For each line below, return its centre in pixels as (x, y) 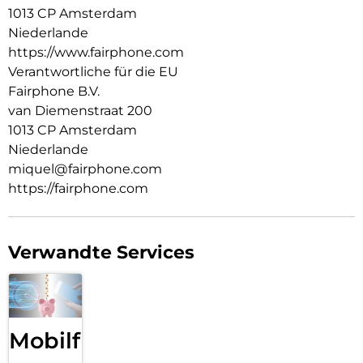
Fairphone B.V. (54, 91)
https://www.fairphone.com (96, 52)
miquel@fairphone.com (85, 169)
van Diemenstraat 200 (80, 110)
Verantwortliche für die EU (93, 71)
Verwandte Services (101, 252)
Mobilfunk (66, 341)
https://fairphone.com (78, 188)
